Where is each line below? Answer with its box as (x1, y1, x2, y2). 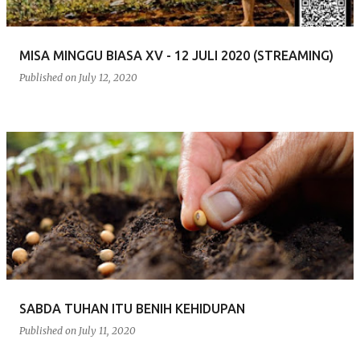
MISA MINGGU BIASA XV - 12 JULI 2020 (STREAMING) (19, 48, 333, 63)
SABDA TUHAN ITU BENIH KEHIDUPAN (19, 301, 245, 316)
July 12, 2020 (79, 72, 137, 84)
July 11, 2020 (79, 325, 136, 337)
